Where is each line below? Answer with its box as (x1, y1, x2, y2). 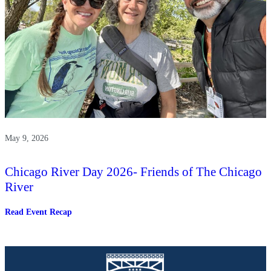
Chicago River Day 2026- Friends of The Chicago (5, 164, 262, 179)
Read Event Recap (5, 207, 72, 217)
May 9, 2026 (5, 133, 48, 143)
